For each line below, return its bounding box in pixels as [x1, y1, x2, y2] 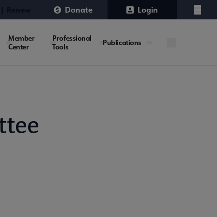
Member [8, 33, 35, 43]
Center [8, 42, 29, 51]
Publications [103, 37, 141, 47]
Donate [64, 4, 93, 15]
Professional [52, 33, 92, 43]
